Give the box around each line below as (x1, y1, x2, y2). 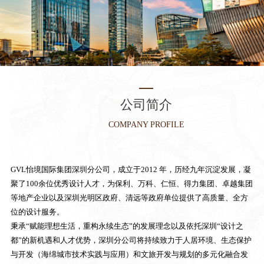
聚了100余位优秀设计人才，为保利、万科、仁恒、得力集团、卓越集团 (10, 179, 253, 188)
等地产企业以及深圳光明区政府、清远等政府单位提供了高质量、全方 (10, 193, 248, 202)
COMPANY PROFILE (108, 120, 184, 129)
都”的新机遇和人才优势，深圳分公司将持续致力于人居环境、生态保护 (10, 235, 252, 245)
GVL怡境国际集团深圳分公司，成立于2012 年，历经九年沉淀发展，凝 (10, 164, 251, 174)
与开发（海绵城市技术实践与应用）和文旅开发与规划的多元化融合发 (10, 249, 248, 259)
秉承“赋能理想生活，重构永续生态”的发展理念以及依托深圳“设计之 (10, 221, 243, 230)
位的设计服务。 (10, 207, 64, 216)
